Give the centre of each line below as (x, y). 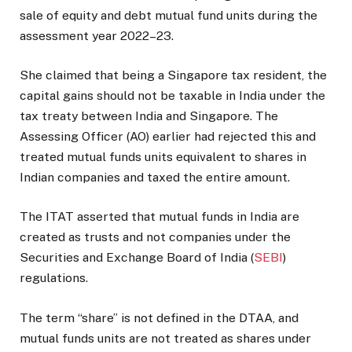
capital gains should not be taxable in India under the (172, 96)
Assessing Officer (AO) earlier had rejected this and (168, 137)
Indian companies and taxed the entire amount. (155, 178)
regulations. (54, 278)
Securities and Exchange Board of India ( (137, 258)
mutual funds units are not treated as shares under (165, 338)
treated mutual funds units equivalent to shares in (163, 157)
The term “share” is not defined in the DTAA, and (159, 317)
